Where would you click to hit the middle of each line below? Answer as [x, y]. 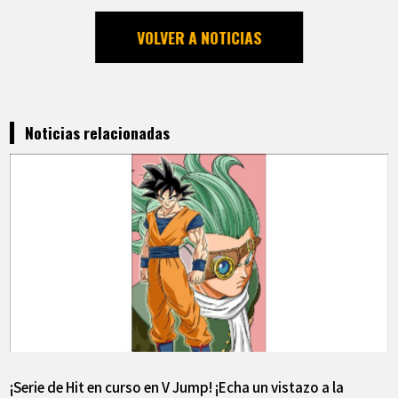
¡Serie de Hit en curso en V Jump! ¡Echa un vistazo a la [177, 386]
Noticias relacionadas [97, 132]
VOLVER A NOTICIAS [199, 38]
